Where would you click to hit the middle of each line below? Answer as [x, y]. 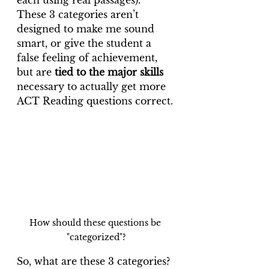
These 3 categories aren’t [79, 14]
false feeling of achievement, [89, 58]
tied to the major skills [109, 72]
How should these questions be [96, 222]
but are [36, 72]
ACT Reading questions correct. [95, 101]
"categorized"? [96, 237]
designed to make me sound [87, 29]
